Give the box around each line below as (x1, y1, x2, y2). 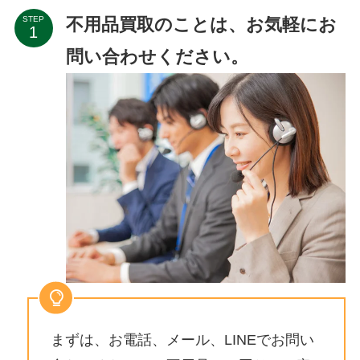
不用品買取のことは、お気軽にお (65, 14, 337, 35)
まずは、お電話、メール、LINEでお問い (50, 332, 314, 349)
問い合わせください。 (65, 46, 248, 67)
